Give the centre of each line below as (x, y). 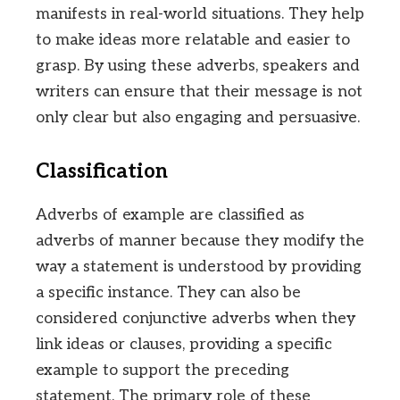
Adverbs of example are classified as (170, 215)
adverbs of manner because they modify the (200, 241)
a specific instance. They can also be (168, 293)
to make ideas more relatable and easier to (193, 40)
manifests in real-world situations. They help (200, 14)
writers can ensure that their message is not (199, 92)
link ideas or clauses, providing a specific (184, 345)
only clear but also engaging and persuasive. (198, 118)
